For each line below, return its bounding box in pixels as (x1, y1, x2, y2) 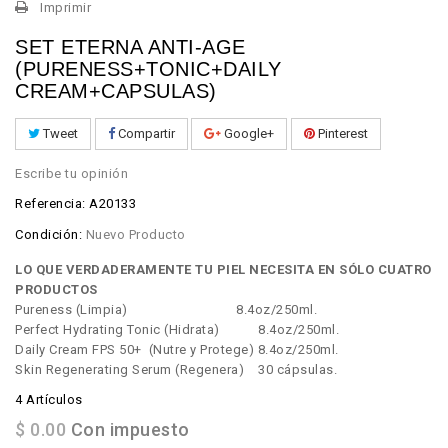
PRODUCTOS (15, 281, 98, 297)
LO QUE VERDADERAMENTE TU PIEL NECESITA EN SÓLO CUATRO (15, 261, 432, 277)
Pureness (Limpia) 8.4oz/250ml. (15, 301, 317, 317)
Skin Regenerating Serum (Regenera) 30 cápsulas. (15, 361, 337, 377)
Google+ (221, 126, 274, 142)
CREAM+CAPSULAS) (15, 80, 217, 103)
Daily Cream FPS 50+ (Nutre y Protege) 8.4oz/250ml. (15, 341, 339, 357)
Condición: (15, 226, 82, 242)
